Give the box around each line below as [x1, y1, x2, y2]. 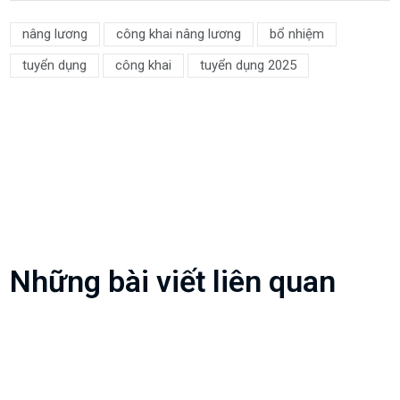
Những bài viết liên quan [10, 263, 337, 300]
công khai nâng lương [116, 26, 242, 43]
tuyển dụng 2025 [200, 57, 297, 74]
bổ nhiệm [270, 26, 325, 43]
